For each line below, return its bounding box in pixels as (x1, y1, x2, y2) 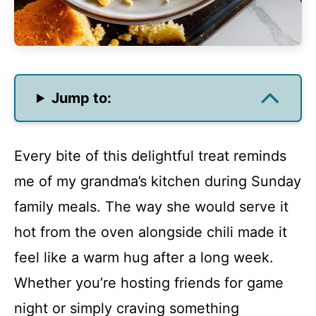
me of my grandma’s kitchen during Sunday (14, 173, 301, 190)
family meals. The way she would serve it (14, 198, 288, 215)
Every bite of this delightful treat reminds (14, 147, 286, 164)
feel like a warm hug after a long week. (14, 249, 274, 266)
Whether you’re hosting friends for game (14, 274, 284, 291)
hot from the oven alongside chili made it (14, 224, 287, 241)
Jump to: (51, 90, 112, 107)
